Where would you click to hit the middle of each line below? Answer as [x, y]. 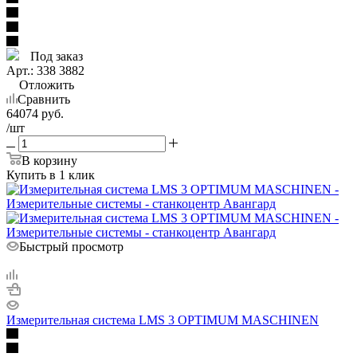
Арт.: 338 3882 [45, 70]
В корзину [49, 160]
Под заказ [55, 56]
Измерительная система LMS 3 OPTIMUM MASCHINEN [163, 320]
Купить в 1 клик [51, 175]
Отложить [47, 84]
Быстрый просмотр [71, 246]
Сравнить [44, 99]
